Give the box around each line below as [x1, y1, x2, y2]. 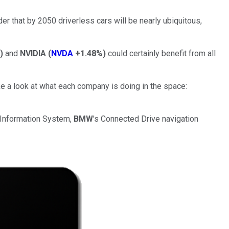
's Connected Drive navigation [93, 113, 198, 124]
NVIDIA [20, 48, 46, 58]
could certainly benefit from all [106, 48, 216, 58]
